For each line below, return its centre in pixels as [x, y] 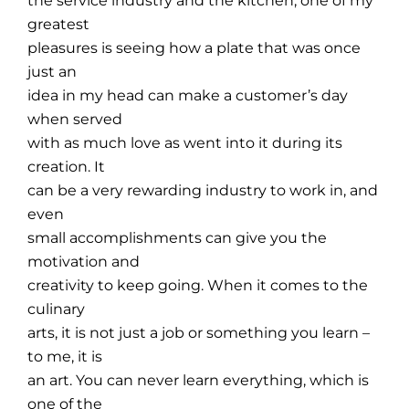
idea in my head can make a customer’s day [188, 95]
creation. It [67, 166]
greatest [59, 24]
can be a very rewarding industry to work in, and [203, 190]
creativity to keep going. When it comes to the [198, 285]
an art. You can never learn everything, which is [199, 380]
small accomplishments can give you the [178, 237]
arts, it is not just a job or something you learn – [199, 332]
